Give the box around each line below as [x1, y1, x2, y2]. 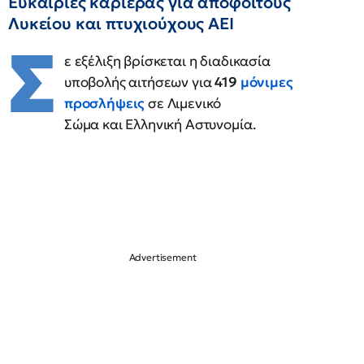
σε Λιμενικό [145, 94, 222, 113]
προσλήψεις [63, 94, 145, 113]
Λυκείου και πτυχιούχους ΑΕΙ [8, 13, 234, 35]
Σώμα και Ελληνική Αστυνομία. [63, 115, 256, 134]
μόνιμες [240, 73, 293, 92]
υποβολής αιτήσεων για [63, 73, 215, 92]
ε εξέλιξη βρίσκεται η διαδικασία [63, 52, 271, 71]
